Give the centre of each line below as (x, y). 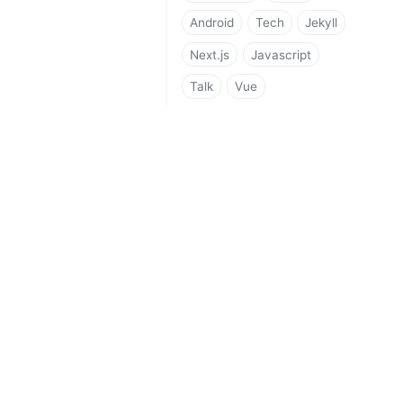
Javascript (281, 54)
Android (212, 22)
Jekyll (322, 22)
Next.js (210, 54)
